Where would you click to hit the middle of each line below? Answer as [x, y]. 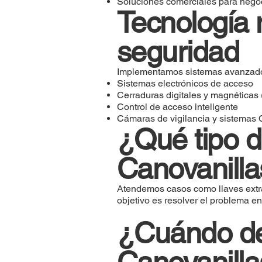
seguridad [177, 51]
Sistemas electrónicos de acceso [185, 83]
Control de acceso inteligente [177, 106]
